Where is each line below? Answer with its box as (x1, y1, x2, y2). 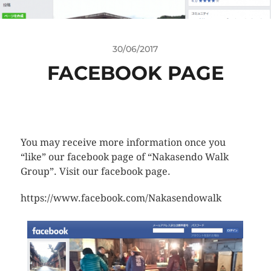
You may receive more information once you (20, 137, 226, 149)
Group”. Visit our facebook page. (20, 166, 171, 178)
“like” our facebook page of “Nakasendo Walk (20, 151, 229, 163)
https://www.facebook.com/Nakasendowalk (20, 192, 221, 204)
